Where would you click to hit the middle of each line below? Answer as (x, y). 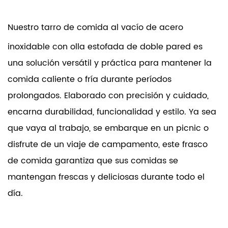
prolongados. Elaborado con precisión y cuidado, (108, 96)
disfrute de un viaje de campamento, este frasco (108, 145)
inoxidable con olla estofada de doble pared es (105, 47)
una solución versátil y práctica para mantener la (110, 63)
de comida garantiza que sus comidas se (93, 161)
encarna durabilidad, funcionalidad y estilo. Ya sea (112, 112)
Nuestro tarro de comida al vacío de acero (95, 27)
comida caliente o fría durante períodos (90, 79)
